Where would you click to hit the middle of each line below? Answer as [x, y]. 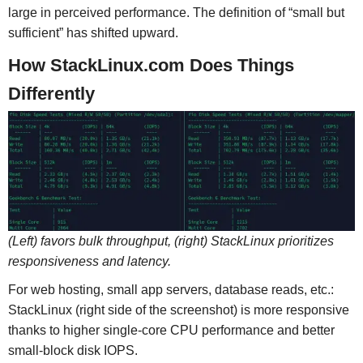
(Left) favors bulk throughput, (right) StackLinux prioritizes [171, 241]
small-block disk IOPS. [73, 351]
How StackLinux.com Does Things [151, 65]
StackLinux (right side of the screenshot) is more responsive [178, 310]
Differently [51, 93]
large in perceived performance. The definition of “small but [176, 12]
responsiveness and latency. [89, 262]
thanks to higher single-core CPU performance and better [171, 331]
